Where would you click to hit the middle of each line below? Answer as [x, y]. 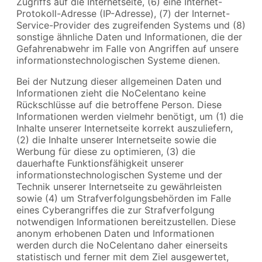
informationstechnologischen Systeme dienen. [118, 60]
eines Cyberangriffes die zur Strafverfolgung [116, 210]
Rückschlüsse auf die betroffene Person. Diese [119, 104]
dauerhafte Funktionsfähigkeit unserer [100, 163]
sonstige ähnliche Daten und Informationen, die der [129, 37]
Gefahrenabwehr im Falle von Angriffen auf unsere [127, 48]
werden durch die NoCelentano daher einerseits [122, 245]
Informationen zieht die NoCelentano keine [111, 93]
